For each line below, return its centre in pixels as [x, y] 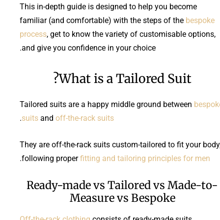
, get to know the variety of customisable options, [131, 34]
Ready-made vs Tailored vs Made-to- [122, 185]
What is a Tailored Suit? [125, 78]
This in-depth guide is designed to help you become [108, 6]
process [33, 34]
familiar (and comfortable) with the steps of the [103, 20]
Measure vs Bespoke [122, 198]
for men [197, 158]
